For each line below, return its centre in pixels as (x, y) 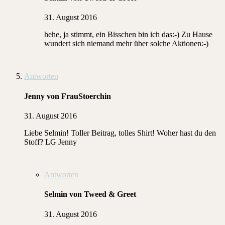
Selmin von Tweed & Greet (90, 194)
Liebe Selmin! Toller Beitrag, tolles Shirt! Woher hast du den (120, 133)
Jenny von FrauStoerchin (68, 96)
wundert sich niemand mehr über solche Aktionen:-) (126, 44)
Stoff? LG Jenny (50, 142)
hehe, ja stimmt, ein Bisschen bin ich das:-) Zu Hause (128, 35)
